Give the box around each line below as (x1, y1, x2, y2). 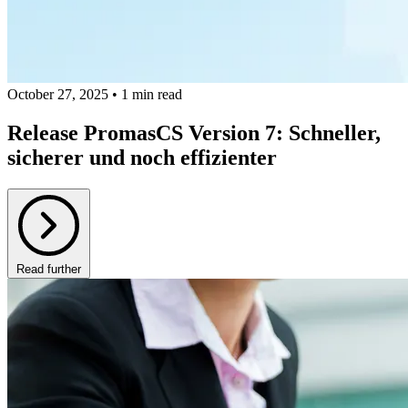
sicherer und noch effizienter (7, 145, 277, 169)
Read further (16, 261, 81, 276)
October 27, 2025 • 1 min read (7, 87, 182, 103)
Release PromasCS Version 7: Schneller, (7, 120, 381, 145)
